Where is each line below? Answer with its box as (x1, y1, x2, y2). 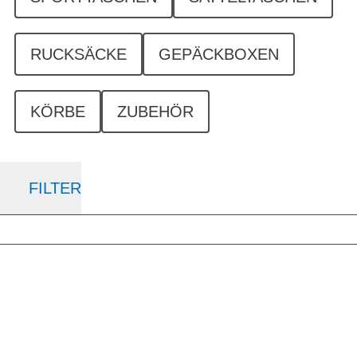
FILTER (29, 179, 81, 197)
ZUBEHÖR (117, 103, 194, 120)
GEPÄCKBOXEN (159, 45, 279, 63)
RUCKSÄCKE (30, 45, 127, 63)
